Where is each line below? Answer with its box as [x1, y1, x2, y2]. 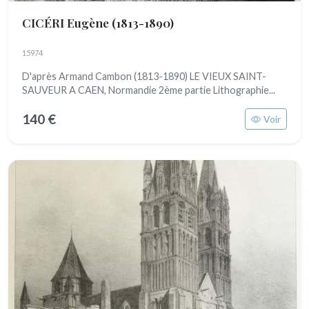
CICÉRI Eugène [22, 14, 112, 30]
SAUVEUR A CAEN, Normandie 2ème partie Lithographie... [22, 84, 275, 96]
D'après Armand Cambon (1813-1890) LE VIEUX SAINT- [22, 70, 266, 82]
